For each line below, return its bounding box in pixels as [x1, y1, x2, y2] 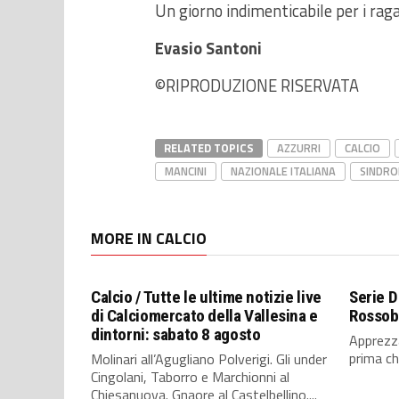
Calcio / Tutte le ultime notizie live [91, 287, 322, 308]
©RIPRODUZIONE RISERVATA [155, 73, 359, 99]
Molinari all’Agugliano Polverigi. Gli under [91, 348, 327, 370]
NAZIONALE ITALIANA [231, 162, 336, 181]
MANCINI [165, 162, 207, 181]
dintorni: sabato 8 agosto [91, 324, 261, 346]
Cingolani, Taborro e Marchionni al [91, 366, 289, 388]
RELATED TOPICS [164, 139, 254, 158]
